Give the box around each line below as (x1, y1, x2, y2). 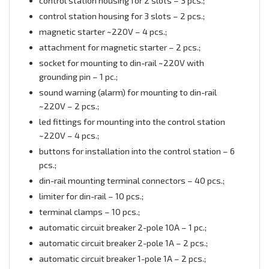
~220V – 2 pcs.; (38, 101, 99, 112)
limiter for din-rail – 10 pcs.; (38, 191, 144, 202)
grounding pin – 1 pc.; (38, 71, 118, 82)
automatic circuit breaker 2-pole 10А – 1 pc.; (38, 222, 207, 233)
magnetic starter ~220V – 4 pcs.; (38, 26, 167, 37)
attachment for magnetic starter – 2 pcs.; (38, 42, 201, 53)
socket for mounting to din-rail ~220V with (38, 58, 204, 68)
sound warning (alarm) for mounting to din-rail (38, 87, 217, 98)
